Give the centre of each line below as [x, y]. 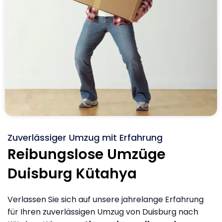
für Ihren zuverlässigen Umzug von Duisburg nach [103, 212]
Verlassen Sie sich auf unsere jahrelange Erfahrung [106, 199]
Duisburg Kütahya [72, 173]
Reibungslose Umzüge [86, 154]
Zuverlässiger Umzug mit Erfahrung [85, 137]
